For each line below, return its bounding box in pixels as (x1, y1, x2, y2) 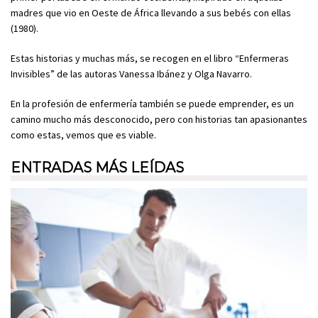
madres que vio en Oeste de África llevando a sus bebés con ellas (11, 6, 291, 19)
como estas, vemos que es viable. (11, 128, 156, 141)
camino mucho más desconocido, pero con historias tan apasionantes (11, 113, 307, 126)
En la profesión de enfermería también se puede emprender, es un (11, 97, 294, 110)
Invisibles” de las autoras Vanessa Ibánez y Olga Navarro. (11, 67, 252, 80)
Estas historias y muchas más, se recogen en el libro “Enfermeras (11, 52, 289, 65)
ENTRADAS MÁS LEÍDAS (11, 159, 184, 176)
